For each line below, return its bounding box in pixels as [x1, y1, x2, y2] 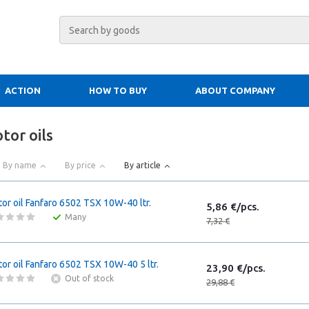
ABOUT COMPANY [195, 86, 275, 95]
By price [65, 161, 96, 170]
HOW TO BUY [89, 86, 147, 95]
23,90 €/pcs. [206, 262, 266, 274]
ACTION [5, 86, 41, 95]
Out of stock [65, 274, 114, 283]
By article [124, 161, 161, 170]
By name [3, 161, 37, 170]
